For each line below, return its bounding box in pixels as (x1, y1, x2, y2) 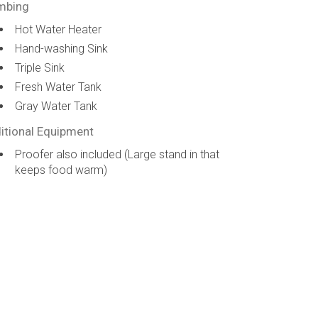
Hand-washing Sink (15, 42, 109, 55)
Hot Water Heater (15, 23, 102, 36)
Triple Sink (15, 61, 65, 75)
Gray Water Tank (15, 99, 98, 113)
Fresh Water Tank (15, 80, 102, 94)
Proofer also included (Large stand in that (15, 148, 220, 161)
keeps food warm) (15, 163, 108, 177)
